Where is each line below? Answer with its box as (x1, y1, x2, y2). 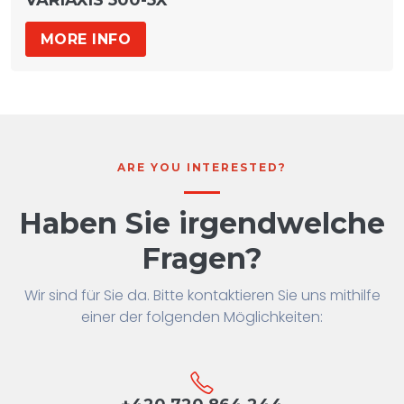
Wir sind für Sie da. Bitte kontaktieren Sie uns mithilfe (23, 285, 381, 307)
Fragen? (142, 241, 262, 277)
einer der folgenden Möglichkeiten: (81, 307, 323, 328)
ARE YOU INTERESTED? (117, 161, 287, 175)
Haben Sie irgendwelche (19, 206, 385, 242)
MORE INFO (41, 31, 132, 49)
